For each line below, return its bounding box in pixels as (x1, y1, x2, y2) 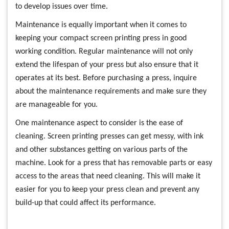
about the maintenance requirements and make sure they (15, 87, 207, 96)
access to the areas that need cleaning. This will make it (15, 172, 200, 180)
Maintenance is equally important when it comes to (15, 21, 187, 29)
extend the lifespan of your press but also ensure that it (15, 61, 198, 69)
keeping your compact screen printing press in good (15, 34, 187, 42)
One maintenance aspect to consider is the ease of (15, 119, 183, 127)
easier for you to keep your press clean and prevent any (15, 186, 199, 194)
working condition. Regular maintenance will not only (15, 48, 193, 56)
